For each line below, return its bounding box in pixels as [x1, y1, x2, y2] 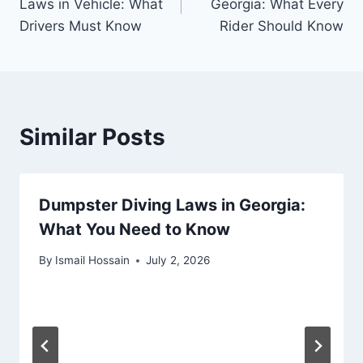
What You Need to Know [39, 219, 230, 239]
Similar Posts [19, 122, 165, 151]
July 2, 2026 [146, 254, 211, 267]
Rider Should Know [220, 17, 344, 34]
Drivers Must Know [19, 17, 142, 34]
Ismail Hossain [55, 254, 130, 267]
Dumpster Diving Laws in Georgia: [39, 194, 305, 215]
